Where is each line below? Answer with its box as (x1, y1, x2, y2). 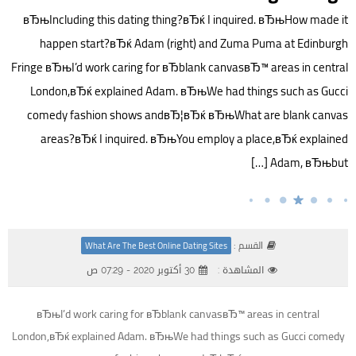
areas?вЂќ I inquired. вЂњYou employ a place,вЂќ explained (41, 127, 348, 151)
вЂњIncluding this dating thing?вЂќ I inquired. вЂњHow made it (23, 8, 348, 32)
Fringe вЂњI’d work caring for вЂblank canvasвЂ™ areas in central (11, 56, 348, 79)
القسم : (233, 236, 263, 255)
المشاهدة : (218, 261, 264, 280)
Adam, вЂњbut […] (270, 151, 348, 175)
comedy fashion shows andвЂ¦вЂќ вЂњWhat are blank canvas (27, 103, 348, 127)
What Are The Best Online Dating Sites (84, 238, 227, 254)
